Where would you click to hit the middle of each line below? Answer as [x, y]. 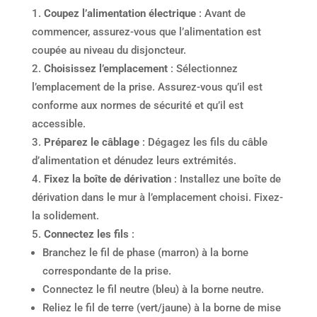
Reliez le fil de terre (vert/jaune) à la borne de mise [161, 307]
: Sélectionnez [204, 68]
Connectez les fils [86, 234]
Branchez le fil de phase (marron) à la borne [145, 252]
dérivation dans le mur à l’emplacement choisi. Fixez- [157, 197]
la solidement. [65, 215]
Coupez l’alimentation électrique [120, 13]
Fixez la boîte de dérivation [107, 179]
